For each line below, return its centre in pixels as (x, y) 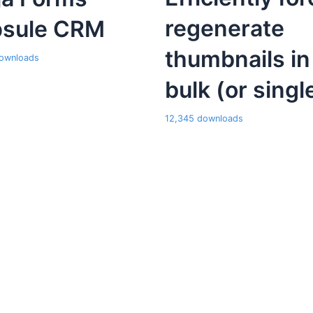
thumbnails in (238, 59)
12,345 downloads (204, 119)
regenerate (225, 29)
